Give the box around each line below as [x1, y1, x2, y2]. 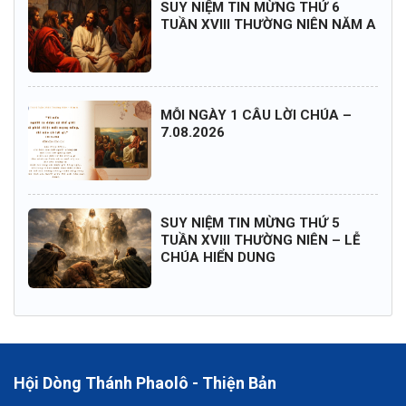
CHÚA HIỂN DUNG [159, 249, 275, 266]
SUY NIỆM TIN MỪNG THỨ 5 [159, 215, 340, 232]
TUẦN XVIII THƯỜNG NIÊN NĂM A [159, 15, 376, 33]
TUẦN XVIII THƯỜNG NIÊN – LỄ [159, 232, 360, 249]
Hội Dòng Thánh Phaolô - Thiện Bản [14, 373, 276, 393]
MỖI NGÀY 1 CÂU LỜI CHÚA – [159, 107, 352, 123]
